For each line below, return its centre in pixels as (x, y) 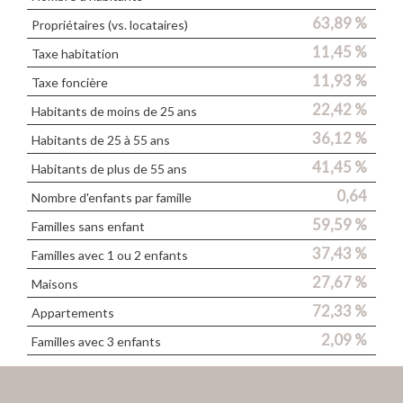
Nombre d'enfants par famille (112, 198)
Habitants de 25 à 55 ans (101, 140)
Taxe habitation (75, 54)
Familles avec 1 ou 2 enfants (110, 255)
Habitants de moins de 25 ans (114, 112)
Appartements (73, 313)
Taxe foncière (70, 83)
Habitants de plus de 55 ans (109, 169)
